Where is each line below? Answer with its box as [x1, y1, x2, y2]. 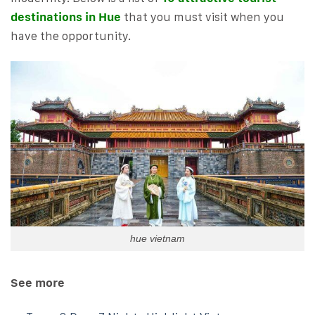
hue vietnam [130, 233, 185, 245]
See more [11, 275, 65, 290]
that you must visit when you [121, 9, 284, 24]
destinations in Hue [11, 9, 121, 24]
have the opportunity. [11, 28, 131, 43]
